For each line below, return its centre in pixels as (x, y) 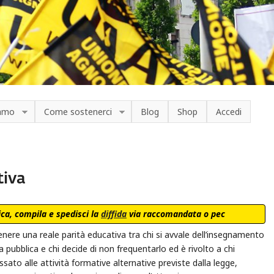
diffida (114, 214)
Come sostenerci (78, 111)
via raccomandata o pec (176, 214)
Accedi (229, 111)
